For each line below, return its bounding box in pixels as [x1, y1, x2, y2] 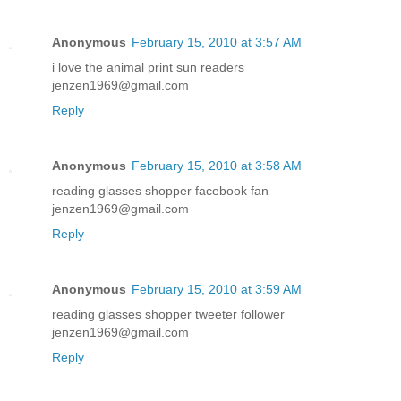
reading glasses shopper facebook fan [52, 183, 269, 198]
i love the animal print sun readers [52, 60, 244, 75]
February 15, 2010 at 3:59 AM [132, 281, 302, 296]
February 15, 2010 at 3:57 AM [132, 35, 302, 50]
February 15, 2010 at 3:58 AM [132, 158, 302, 173]
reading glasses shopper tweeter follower [52, 306, 285, 321]
